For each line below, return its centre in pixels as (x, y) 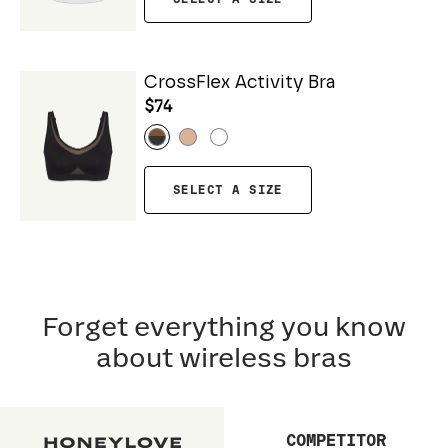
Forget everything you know (224, 329)
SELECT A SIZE (228, 190)
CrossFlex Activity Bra (239, 82)
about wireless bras (224, 360)
